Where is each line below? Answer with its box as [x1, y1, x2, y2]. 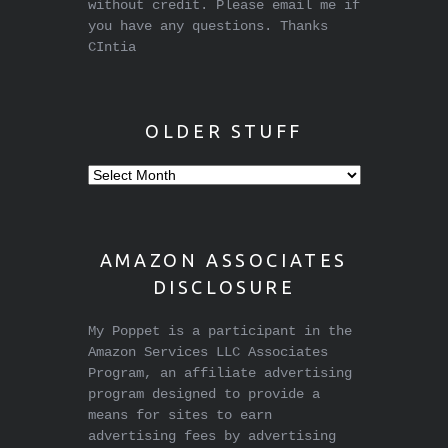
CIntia [87, 39, 136, 56]
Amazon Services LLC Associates [87, 344, 328, 361]
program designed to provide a [87, 386, 320, 403]
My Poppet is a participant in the [87, 323, 352, 340]
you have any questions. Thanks [87, 18, 328, 35]
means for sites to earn [87, 407, 272, 424]
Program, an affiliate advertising [87, 365, 352, 382]
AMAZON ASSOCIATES [99, 250, 349, 271]
